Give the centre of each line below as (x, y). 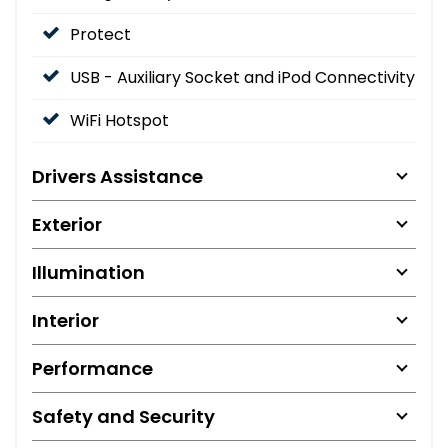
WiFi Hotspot (119, 120)
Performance (92, 368)
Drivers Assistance (117, 176)
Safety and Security (123, 416)
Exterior (67, 224)
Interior (65, 320)
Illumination (88, 272)
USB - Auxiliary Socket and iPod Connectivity (242, 77)
